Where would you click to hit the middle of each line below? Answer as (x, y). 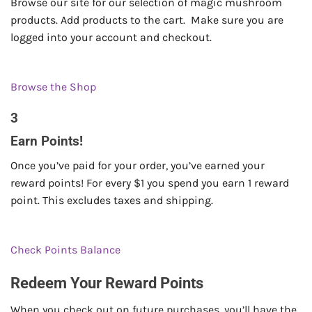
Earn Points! (47, 141)
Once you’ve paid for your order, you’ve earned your (138, 166)
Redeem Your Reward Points (107, 282)
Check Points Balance (65, 249)
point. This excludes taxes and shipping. (112, 201)
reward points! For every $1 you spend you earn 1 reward (150, 183)
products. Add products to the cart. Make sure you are (147, 20)
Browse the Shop (53, 87)
